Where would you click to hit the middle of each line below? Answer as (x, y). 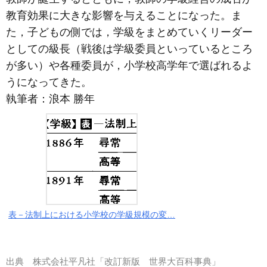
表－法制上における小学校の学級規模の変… (92, 215)
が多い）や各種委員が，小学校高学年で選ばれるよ (129, 65)
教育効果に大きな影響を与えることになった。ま (124, 15)
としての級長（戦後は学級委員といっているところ (129, 49)
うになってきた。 (49, 82)
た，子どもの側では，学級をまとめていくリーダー (129, 32)
